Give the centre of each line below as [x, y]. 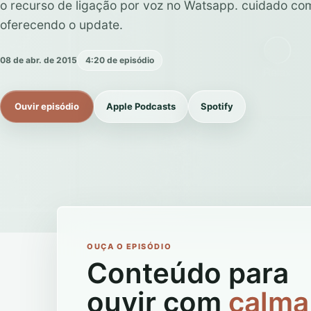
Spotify [217, 106]
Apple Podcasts [141, 106]
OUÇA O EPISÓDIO [129, 246]
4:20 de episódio [120, 60]
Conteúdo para [188, 273]
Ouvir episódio [47, 106]
